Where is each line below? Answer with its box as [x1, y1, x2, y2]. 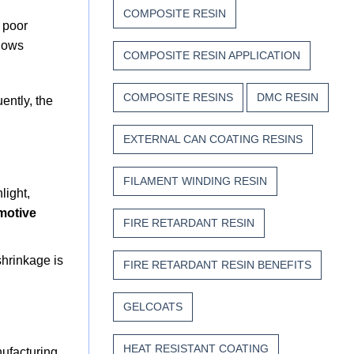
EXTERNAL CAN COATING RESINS [123, 133, 303, 146]
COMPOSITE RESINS [123, 91, 233, 104]
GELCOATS [123, 300, 183, 314]
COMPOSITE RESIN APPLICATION [123, 49, 300, 62]
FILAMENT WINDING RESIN [123, 175, 267, 188]
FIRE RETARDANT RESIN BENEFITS [123, 258, 311, 272]
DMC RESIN [257, 91, 318, 104]
